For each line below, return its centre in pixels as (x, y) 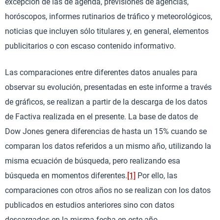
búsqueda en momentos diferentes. (66, 175)
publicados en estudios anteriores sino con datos (90, 205)
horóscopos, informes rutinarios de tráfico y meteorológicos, (109, 16)
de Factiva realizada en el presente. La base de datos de (101, 116)
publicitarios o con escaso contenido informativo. (90, 46)
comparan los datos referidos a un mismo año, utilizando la (108, 146)
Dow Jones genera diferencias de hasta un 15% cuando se (106, 131)
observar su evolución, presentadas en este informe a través (108, 87)
